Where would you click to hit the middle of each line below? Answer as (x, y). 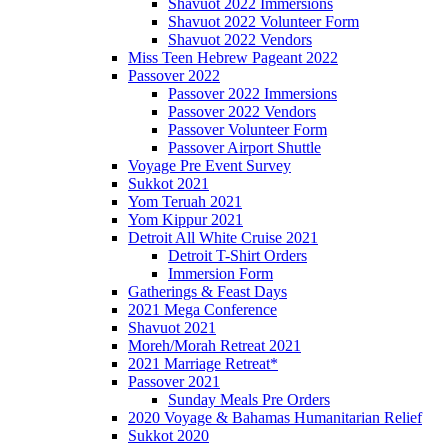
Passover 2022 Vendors (242, 112)
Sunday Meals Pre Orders (249, 400)
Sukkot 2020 (168, 436)
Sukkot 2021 (168, 184)
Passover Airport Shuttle (244, 148)
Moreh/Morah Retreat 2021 (214, 346)
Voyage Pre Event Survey (209, 166)
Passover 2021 (174, 382)
